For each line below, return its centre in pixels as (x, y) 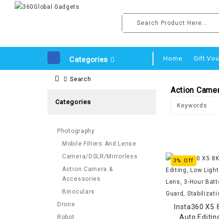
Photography (76, 131)
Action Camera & (88, 169)
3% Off (183, 161)
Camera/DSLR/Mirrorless (100, 156)
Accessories (81, 179)
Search (81, 79)
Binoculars (78, 192)
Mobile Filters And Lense (99, 144)
